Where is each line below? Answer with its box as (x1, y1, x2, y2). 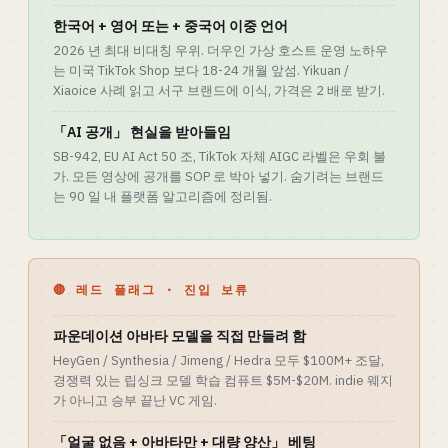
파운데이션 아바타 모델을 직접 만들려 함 (53, 327, 306, 345)
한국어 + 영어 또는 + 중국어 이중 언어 (53, 17, 288, 35)
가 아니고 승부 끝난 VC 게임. (53, 392, 217, 409)
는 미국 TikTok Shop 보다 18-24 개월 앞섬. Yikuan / (53, 62, 349, 79)
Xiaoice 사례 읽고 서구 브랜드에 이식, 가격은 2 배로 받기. (53, 82, 385, 99)
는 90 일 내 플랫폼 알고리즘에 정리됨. (53, 188, 272, 205)
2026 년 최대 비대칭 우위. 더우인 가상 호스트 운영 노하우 (53, 42, 388, 59)
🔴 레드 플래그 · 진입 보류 (53, 282, 250, 297)
